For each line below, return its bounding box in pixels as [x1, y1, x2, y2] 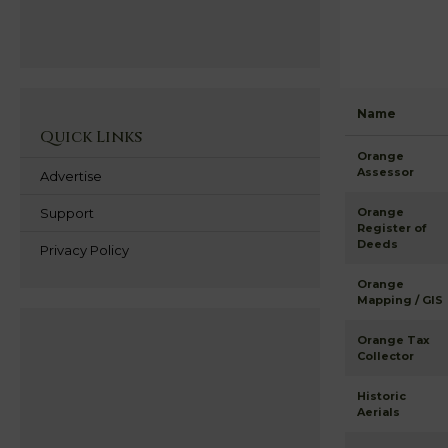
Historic [357, 389, 406, 403]
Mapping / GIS [357, 293, 443, 307]
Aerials [357, 405, 400, 419]
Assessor [357, 165, 414, 179]
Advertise [40, 168, 102, 184]
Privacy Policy [40, 242, 129, 258]
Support [40, 205, 94, 221]
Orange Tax [357, 333, 430, 347]
